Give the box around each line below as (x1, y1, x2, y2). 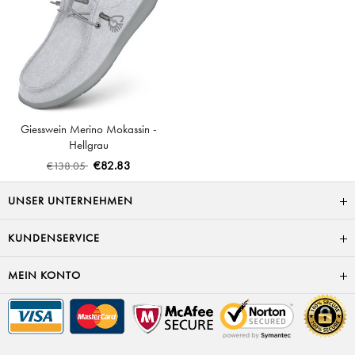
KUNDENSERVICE (8, 231, 100, 245)
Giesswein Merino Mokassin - (21, 121, 157, 137)
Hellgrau (69, 137, 109, 153)
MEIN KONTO (8, 268, 81, 282)
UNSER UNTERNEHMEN (8, 193, 133, 208)
